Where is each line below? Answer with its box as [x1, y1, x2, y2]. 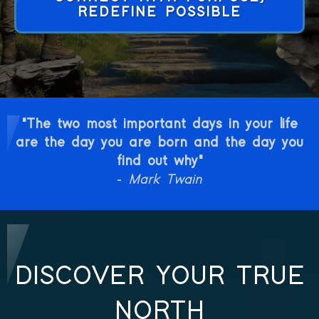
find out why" [116, 155, 203, 168]
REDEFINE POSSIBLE [78, 6, 241, 19]
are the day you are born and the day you [16, 136, 303, 150]
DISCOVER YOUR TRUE [14, 263, 305, 290]
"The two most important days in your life [21, 117, 298, 131]
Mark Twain [128, 173, 202, 187]
